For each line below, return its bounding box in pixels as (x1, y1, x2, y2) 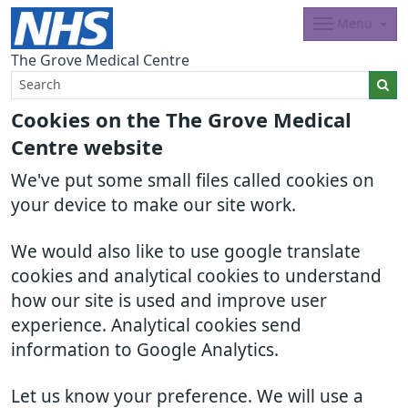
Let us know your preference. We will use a (11, 388, 363, 405)
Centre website (11, 138, 163, 158)
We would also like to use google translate (11, 243, 361, 260)
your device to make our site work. (11, 197, 296, 214)
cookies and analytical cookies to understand (11, 268, 382, 285)
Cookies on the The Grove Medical (11, 110, 352, 130)
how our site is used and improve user (11, 292, 327, 310)
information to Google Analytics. (11, 342, 279, 359)
